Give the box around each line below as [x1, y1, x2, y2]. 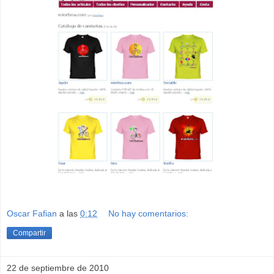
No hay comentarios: [108, 209, 189, 219]
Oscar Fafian [7, 209, 57, 219]
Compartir [13, 229, 46, 238]
